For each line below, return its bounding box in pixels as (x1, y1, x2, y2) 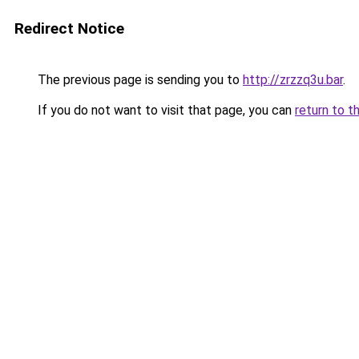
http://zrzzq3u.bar (243, 72, 343, 87)
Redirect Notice (14, 19, 124, 38)
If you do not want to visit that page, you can (34, 103, 295, 118)
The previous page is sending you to (34, 72, 243, 87)
